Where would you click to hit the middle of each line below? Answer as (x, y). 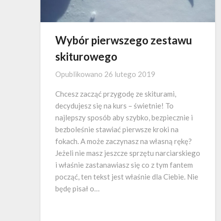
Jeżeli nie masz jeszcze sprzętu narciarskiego (128, 153)
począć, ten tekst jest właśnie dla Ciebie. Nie (127, 176)
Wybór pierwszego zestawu (124, 40)
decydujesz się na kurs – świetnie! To (114, 105)
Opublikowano (80, 74)
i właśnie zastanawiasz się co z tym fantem (124, 165)
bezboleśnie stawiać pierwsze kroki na (117, 129)
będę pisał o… (77, 188)
